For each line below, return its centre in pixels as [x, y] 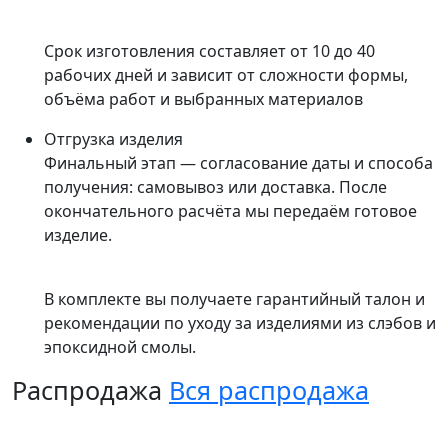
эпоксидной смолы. [120, 347]
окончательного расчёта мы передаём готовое [230, 211]
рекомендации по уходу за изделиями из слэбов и [240, 323]
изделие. [78, 235]
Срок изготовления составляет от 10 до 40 [209, 51]
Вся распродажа [269, 390]
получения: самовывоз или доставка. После [215, 187]
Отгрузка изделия [113, 139]
